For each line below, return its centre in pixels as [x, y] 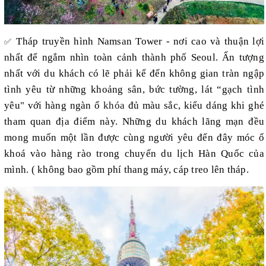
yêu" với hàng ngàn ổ [54, 106]
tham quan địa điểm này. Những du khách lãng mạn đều [134, 122]
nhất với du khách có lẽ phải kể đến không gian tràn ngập [134, 74]
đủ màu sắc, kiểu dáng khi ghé [195, 106]
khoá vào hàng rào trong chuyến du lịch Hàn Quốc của [134, 154]
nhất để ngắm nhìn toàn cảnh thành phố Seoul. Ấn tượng [134, 58]
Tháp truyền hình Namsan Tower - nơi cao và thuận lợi [140, 42]
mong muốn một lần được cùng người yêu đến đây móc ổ [134, 138]
